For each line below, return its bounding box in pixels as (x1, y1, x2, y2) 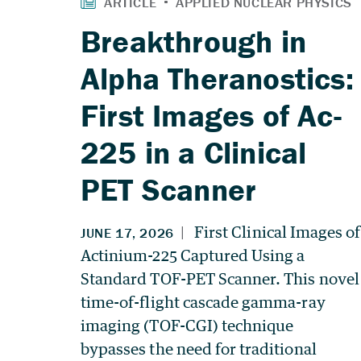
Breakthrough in (81, 21, 306, 60)
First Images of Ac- (81, 95, 342, 135)
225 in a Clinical (81, 132, 307, 172)
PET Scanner (81, 169, 257, 209)
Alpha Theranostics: (81, 58, 354, 98)
